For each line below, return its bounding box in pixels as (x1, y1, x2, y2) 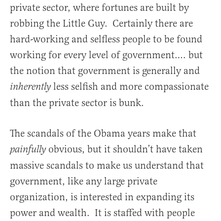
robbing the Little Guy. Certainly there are (10, 17, 193, 30)
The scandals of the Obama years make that (10, 127, 196, 140)
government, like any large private (10, 175, 157, 187)
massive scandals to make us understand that (10, 159, 204, 172)
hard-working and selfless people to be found (10, 33, 202, 45)
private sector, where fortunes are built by (10, 1, 189, 14)
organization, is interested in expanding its (10, 190, 194, 203)
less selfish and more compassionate (53, 80, 209, 93)
